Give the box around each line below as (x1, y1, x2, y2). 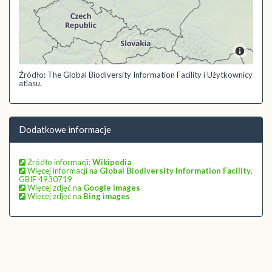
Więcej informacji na (25, 166, 100, 175)
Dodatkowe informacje (19, 123, 111, 135)
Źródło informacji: (25, 157, 92, 167)
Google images (83, 183, 140, 192)
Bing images (83, 191, 130, 201)
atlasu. (19, 78, 42, 88)
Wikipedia (92, 157, 131, 167)
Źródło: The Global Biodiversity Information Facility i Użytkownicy (19, 70, 253, 80)
